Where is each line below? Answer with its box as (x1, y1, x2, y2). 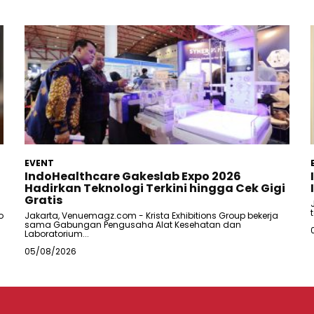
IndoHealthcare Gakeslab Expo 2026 (25, 168, 242, 184)
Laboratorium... (25, 227, 90, 240)
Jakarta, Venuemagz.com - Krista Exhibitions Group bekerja (25, 209, 279, 221)
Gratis (25, 191, 63, 208)
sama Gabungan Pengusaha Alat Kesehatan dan (25, 218, 242, 231)
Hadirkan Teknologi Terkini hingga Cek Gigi (25, 179, 286, 196)
